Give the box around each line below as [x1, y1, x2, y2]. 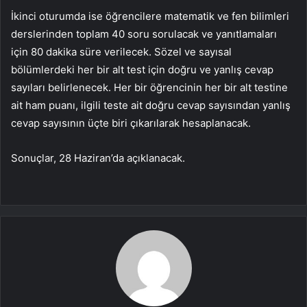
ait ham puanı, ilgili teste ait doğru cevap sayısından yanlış [11, 99, 291, 112]
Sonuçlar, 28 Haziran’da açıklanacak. [11, 151, 185, 165]
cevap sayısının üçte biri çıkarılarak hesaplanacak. [11, 116, 251, 130]
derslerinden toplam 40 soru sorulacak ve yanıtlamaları [11, 27, 277, 41]
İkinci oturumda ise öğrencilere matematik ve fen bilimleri [11, 10, 289, 23]
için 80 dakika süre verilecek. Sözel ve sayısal [11, 45, 232, 59]
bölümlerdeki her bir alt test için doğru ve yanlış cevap [11, 63, 273, 77]
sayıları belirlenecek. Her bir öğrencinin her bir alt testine [11, 81, 288, 95]
